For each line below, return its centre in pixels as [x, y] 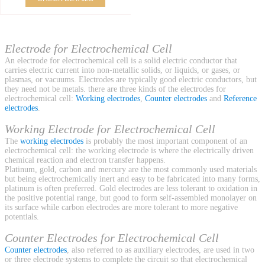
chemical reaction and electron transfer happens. [85, 160]
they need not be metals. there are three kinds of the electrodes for [115, 89]
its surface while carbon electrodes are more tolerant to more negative [121, 208]
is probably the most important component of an [165, 141]
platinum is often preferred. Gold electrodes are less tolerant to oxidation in [131, 189]
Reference [240, 99]
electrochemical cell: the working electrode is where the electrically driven [129, 151]
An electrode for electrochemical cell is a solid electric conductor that [121, 61]
